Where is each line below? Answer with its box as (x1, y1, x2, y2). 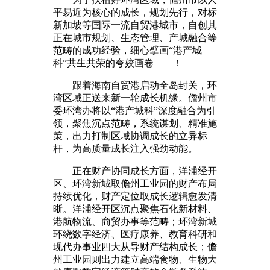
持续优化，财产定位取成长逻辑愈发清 (53, 190, 217, 201)
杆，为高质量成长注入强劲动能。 (53, 143, 198, 154)
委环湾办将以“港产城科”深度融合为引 (53, 105, 216, 116)
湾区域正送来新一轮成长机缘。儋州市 (53, 92, 217, 103)
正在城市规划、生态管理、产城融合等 (53, 32, 217, 43)
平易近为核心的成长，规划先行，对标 (53, 7, 217, 17)
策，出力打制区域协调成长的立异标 (53, 130, 207, 141)
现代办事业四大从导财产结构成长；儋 (53, 241, 217, 252)
